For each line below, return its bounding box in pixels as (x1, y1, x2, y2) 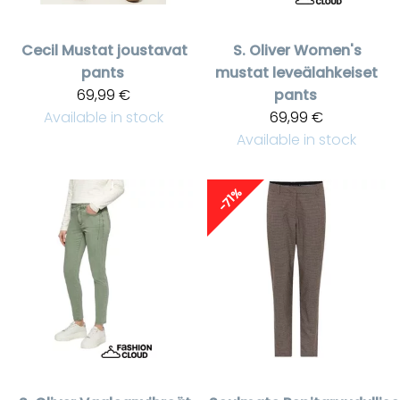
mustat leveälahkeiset (215, 62, 378, 83)
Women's (294, 39, 362, 61)
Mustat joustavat (62, 39, 187, 61)
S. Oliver (233, 39, 290, 61)
